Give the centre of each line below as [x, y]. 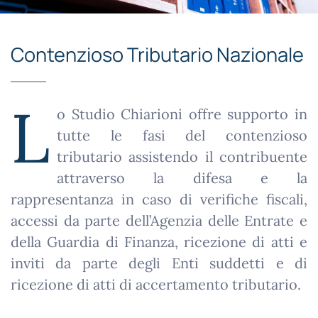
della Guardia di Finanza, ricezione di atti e [159, 241]
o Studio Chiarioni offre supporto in [182, 114]
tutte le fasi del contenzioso [182, 135]
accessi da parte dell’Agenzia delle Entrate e [159, 220]
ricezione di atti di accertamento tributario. [156, 284]
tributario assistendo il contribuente [182, 156]
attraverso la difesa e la [182, 177]
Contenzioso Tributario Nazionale [157, 54]
